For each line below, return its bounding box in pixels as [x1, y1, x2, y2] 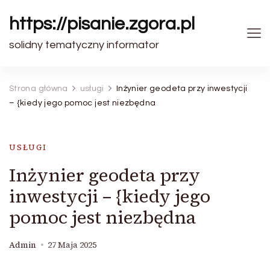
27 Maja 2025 [48, 239, 96, 251]
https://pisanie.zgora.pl [9, 14, 195, 33]
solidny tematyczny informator [9, 39, 159, 51]
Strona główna [9, 84, 68, 93]
